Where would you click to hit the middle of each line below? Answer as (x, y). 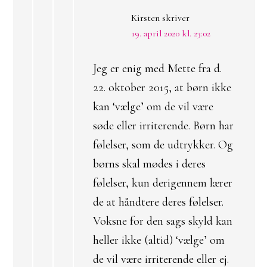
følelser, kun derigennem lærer (163, 183)
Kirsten (145, 18)
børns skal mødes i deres (149, 164)
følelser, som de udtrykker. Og (163, 145)
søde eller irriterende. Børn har (163, 126)
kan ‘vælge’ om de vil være (153, 107)
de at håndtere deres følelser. (158, 202)
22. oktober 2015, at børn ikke (162, 88)
